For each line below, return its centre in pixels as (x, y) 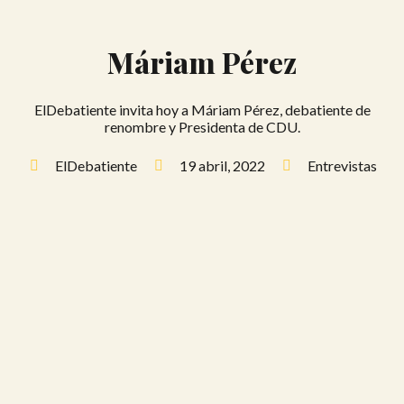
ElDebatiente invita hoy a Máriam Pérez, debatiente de (202, 110)
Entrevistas (342, 166)
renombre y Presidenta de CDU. (202, 127)
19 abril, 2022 (222, 166)
